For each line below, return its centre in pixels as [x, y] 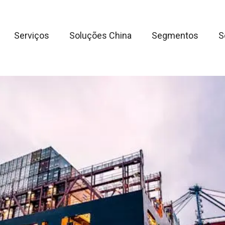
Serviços [32, 35]
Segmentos [175, 35]
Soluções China [100, 35]
